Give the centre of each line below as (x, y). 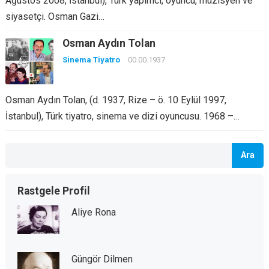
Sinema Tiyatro (91, 60)
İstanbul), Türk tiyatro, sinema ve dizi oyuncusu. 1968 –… (122, 116)
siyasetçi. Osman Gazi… (55, 17)
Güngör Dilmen (102, 259)
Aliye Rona (93, 213)
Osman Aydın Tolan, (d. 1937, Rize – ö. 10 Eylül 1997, (116, 100)
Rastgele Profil (53, 191)
